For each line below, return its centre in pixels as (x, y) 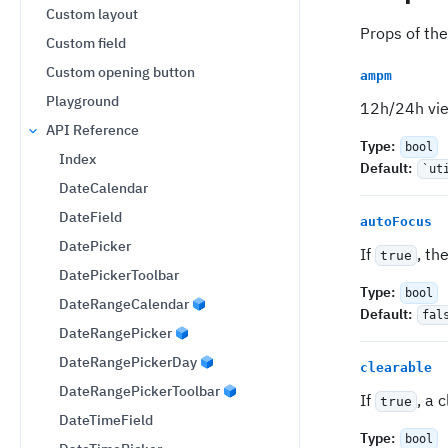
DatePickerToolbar (119, 275)
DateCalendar (103, 188)
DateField (90, 217)
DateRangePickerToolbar (139, 391)
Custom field (86, 43)
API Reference (92, 130)
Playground (82, 101)
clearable (396, 367)
